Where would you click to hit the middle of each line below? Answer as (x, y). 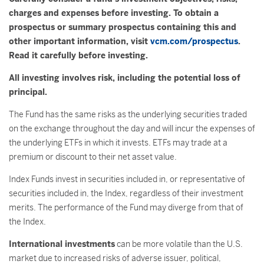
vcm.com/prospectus (194, 41)
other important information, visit (80, 41)
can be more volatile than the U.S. (179, 244)
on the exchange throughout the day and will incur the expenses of (132, 128)
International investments (62, 244)
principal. (28, 92)
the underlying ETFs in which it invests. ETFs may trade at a (118, 143)
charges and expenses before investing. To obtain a (114, 13)
